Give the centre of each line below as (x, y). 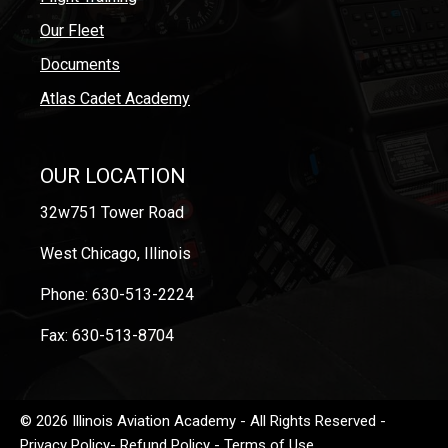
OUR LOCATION (113, 175)
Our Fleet (72, 30)
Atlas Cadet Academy (115, 98)
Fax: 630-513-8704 (107, 335)
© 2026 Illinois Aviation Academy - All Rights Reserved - (203, 420)
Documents (80, 64)
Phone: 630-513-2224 (117, 294)
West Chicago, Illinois (115, 253)
